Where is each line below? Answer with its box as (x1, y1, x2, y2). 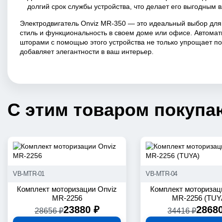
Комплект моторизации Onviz (17, 185, 117, 193)
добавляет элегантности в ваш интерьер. (20, 48, 154, 55)
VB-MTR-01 (13, 170, 45, 177)
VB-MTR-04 (146, 170, 177, 177)
